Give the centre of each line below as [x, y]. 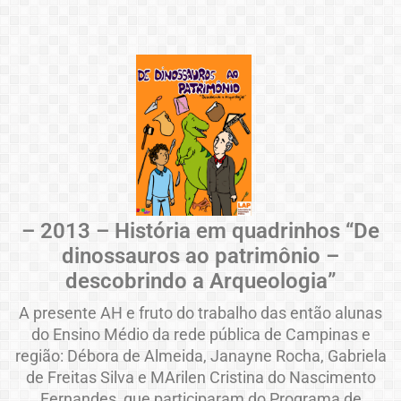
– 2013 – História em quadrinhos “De [200, 231]
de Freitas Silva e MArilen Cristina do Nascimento [200, 378]
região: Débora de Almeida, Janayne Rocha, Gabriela [200, 356]
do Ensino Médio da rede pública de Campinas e [200, 335]
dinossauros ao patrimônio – [200, 256]
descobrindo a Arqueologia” [200, 282]
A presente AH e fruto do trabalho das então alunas [200, 313]
